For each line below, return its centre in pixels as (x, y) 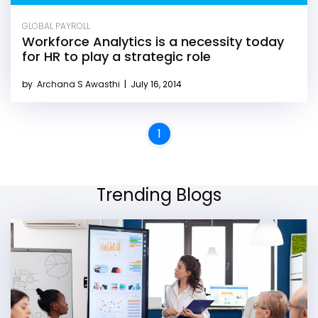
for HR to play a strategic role (116, 56)
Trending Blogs (159, 194)
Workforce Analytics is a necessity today (153, 41)
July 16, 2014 (155, 84)
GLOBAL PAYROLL (56, 26)
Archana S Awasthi (79, 84)
